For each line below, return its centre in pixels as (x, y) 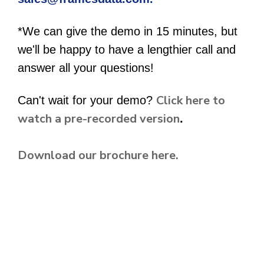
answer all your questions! (86, 68)
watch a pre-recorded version (99, 119)
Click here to (191, 101)
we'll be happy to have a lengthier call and (127, 50)
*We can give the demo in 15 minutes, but (128, 32)
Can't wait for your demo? (87, 100)
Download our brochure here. (98, 156)
